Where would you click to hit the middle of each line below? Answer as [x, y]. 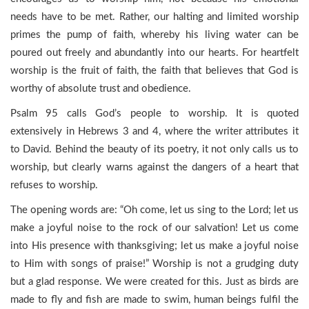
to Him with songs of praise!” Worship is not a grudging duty [154, 264]
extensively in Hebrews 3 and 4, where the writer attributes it [154, 131]
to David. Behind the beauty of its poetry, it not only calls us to [154, 149]
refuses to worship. [54, 185]
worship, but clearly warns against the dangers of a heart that [154, 167]
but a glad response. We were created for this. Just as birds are [154, 282]
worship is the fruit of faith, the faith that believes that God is [154, 71]
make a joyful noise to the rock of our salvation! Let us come [154, 228]
